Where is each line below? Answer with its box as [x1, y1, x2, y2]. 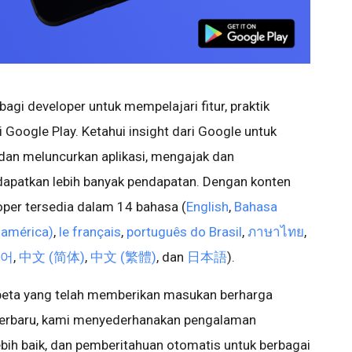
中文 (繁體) [90, 249, 156, 266]
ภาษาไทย [247, 224, 304, 240]
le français [59, 224, 121, 240]
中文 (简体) [19, 249, 85, 266]
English [186, 199, 229, 215]
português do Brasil [126, 224, 242, 240]
